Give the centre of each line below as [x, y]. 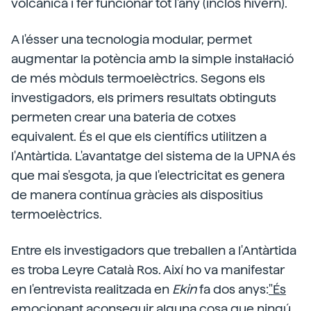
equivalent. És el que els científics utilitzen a [139, 136]
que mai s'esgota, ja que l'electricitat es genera [148, 175]
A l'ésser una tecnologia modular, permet [132, 39]
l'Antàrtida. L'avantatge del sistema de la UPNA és [153, 156]
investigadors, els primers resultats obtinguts [144, 98]
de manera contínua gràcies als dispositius [137, 195]
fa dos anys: [233, 289]
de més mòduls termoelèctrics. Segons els [138, 78]
